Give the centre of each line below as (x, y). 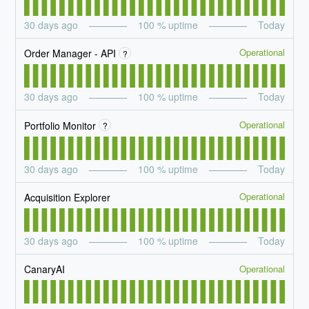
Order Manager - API (70, 53)
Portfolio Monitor (60, 125)
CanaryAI (45, 269)
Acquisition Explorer (68, 197)
